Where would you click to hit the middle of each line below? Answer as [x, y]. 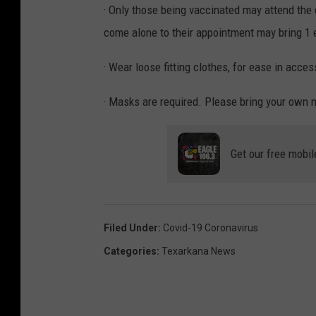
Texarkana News [199, 251]
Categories [130, 251]
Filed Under [131, 228]
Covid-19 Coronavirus [211, 228]
